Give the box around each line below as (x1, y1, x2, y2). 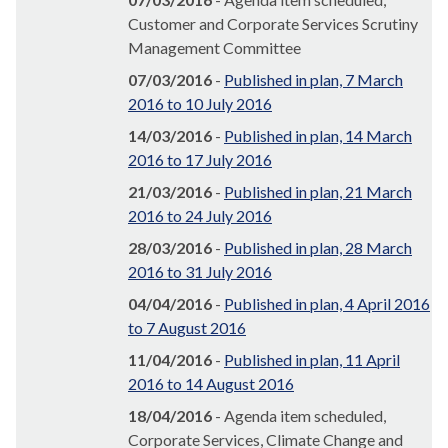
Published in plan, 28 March (224, 238, 412, 258)
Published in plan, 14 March (224, 126, 412, 146)
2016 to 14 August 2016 (128, 374, 294, 394)
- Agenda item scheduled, (212, 406, 386, 426)
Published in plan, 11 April (224, 350, 400, 370)
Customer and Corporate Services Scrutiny (128, 14, 418, 34)
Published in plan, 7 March (224, 70, 403, 90)
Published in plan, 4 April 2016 (224, 294, 430, 314)
